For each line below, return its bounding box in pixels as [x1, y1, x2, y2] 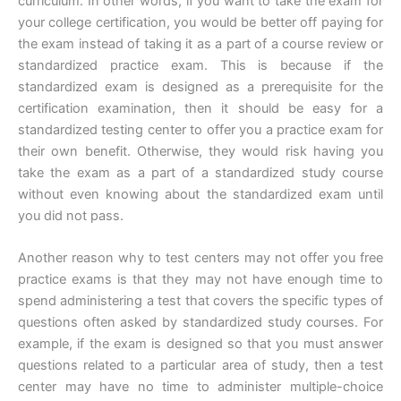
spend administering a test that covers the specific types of [18, 293, 383, 310]
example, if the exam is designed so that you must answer [18, 336, 383, 353]
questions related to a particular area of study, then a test [18, 357, 383, 374]
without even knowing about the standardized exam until [18, 185, 383, 202]
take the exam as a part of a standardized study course [18, 164, 383, 181]
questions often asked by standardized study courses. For [18, 314, 383, 331]
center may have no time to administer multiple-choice [18, 379, 383, 396]
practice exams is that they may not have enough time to [18, 271, 383, 288]
